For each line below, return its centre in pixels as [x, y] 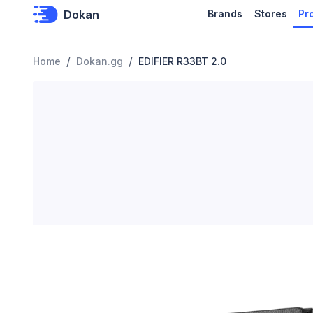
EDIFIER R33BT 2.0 [182, 61]
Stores [270, 14]
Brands [225, 14]
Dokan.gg [100, 61]
